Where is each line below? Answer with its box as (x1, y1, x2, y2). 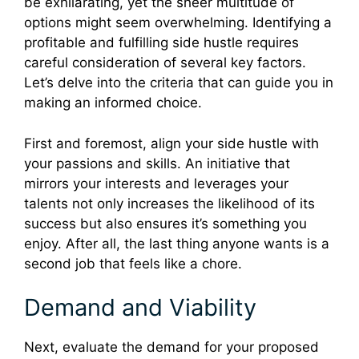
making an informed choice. (24, 95, 202, 111)
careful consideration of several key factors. (24, 54, 306, 71)
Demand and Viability (24, 293, 256, 322)
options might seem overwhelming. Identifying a (24, 14, 332, 31)
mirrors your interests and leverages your (24, 175, 288, 192)
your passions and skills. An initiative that (24, 155, 290, 171)
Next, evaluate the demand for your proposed (24, 339, 319, 356)
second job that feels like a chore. (24, 255, 242, 272)
